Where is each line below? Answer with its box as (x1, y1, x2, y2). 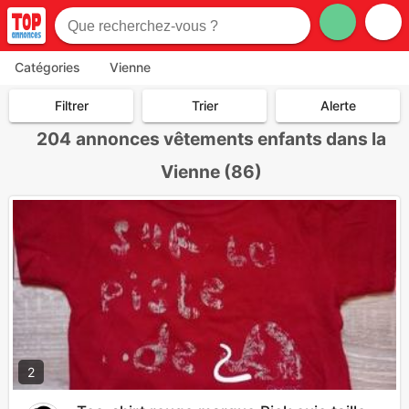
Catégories (15, 59, 80, 75)
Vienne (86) (161, 161, 262, 184)
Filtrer (54, 98, 89, 114)
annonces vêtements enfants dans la (76, 128, 386, 151)
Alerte (320, 98, 356, 114)
